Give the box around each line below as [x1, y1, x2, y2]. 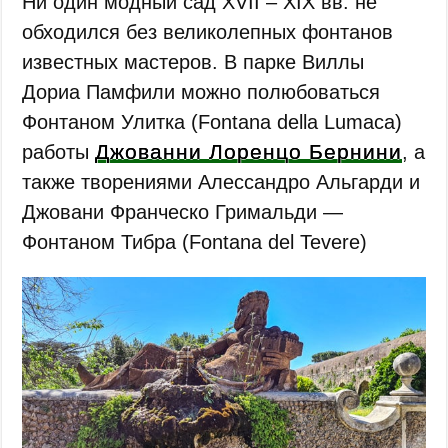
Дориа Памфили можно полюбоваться [22, 80, 381, 103]
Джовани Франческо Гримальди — [22, 200, 344, 223]
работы [22, 140, 96, 163]
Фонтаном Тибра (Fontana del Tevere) [22, 230, 368, 253]
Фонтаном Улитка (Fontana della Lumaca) [22, 110, 403, 133]
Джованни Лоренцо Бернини [95, 139, 403, 163]
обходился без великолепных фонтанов [22, 20, 394, 43]
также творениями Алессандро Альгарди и [22, 170, 421, 193]
